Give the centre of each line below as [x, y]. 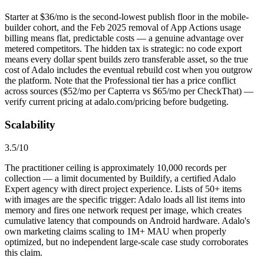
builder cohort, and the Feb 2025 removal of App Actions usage [123, 28]
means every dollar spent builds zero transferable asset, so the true [126, 60]
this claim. [24, 252]
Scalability [30, 125]
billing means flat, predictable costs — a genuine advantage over [124, 38]
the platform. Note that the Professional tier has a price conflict [120, 81]
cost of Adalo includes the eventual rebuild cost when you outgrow [129, 70]
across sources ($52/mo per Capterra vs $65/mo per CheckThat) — [129, 91]
